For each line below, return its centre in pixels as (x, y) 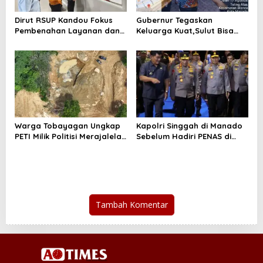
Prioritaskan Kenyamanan (65, 41)
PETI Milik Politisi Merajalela (68, 136)
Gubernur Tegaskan (174, 20)
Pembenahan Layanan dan (67, 31)
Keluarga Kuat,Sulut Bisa (185, 31)
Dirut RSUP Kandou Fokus (65, 20)
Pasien (28, 52)
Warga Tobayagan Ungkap (68, 125)
